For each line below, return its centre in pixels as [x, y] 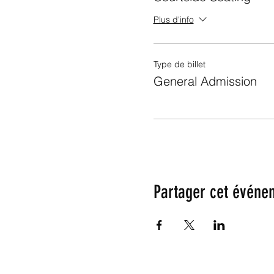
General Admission [205, 81]
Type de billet [179, 64]
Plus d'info [173, 20]
